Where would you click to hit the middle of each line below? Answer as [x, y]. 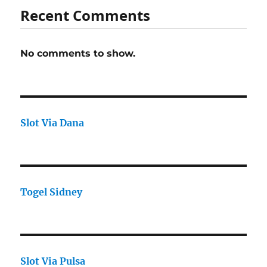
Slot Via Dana [52, 123]
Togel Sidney [52, 192]
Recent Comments [86, 15]
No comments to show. [78, 54]
